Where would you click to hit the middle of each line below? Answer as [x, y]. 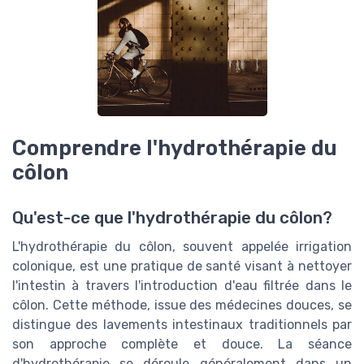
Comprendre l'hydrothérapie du [175, 148]
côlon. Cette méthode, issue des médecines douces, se [182, 305]
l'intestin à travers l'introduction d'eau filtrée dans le [182, 286]
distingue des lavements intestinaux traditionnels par [182, 325]
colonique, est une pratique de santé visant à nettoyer [182, 266]
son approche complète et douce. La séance [182, 344]
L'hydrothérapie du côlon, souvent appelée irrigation [182, 247]
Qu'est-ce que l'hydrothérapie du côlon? [172, 218]
